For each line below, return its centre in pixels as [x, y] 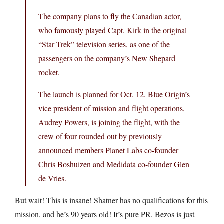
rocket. [49, 72]
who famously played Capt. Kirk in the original [113, 30]
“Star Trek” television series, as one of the [104, 44]
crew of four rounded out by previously [100, 136]
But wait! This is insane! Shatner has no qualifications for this [111, 200]
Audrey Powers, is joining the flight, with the [109, 122]
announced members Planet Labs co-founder [108, 150]
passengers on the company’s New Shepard [107, 58]
